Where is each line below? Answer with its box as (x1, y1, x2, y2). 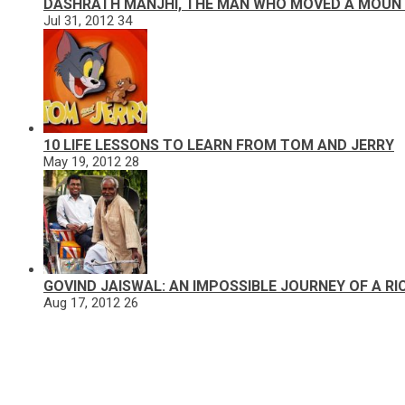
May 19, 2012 (43, 153, 121, 170)
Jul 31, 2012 (43, 12, 114, 29)
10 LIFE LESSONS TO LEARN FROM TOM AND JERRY (43, 136, 394, 154)
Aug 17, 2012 (43, 294, 120, 311)
